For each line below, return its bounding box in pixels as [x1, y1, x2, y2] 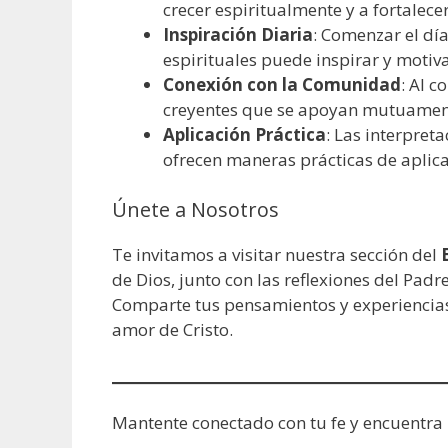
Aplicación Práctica [163, 123, 326, 147]
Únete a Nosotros [112, 195, 279, 223]
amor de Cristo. [112, 317, 233, 341]
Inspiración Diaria [163, 23, 313, 47]
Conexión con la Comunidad [163, 73, 401, 97]
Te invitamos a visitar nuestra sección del [112, 242, 441, 266]
